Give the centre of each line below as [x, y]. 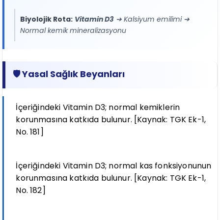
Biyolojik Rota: [47, 19]
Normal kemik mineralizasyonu [73, 31]
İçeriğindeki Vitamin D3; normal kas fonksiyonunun [114, 166]
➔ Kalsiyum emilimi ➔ [152, 19]
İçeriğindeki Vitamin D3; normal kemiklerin [98, 108]
